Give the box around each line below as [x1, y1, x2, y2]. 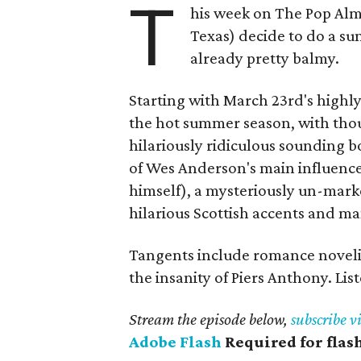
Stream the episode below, [129, 309, 291, 329]
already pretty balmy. [190, 48, 340, 68]
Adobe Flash [129, 332, 222, 351]
